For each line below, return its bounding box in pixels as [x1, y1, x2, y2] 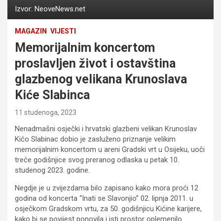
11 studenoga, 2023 [15, 108, 76, 116]
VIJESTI [50, 27, 76, 35]
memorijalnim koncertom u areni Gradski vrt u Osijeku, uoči [15, 145, 205, 154]
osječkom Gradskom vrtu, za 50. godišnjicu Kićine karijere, [15, 204, 202, 213]
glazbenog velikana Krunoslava [15, 72, 187, 86]
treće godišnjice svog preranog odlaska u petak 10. [15, 155, 179, 164]
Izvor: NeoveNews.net [15, 4, 85, 13]
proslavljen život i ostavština [15, 56, 176, 71]
